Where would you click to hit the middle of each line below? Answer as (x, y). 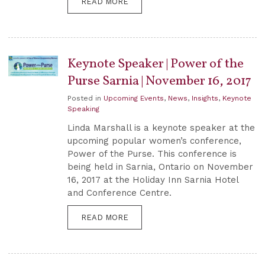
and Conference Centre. (119, 193)
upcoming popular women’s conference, (154, 141)
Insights (205, 98)
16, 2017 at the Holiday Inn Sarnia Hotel (153, 180)
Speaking (83, 109)
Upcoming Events (134, 98)
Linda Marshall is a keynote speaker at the (161, 128)
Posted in (85, 98)
